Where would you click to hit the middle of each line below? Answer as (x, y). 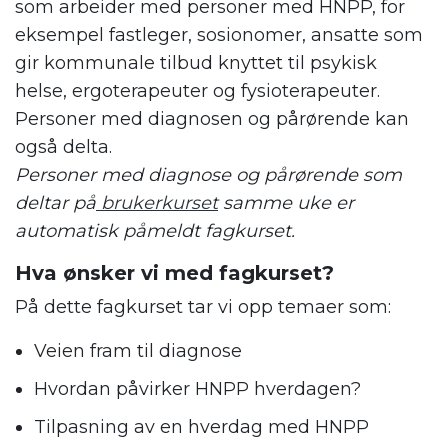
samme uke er (286, 203)
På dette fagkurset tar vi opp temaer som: (203, 307)
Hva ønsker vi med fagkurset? (174, 273)
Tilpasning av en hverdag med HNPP (201, 427)
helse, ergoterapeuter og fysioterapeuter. (197, 91)
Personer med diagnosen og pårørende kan (212, 119)
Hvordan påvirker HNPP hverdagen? (197, 389)
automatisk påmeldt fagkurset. (155, 231)
